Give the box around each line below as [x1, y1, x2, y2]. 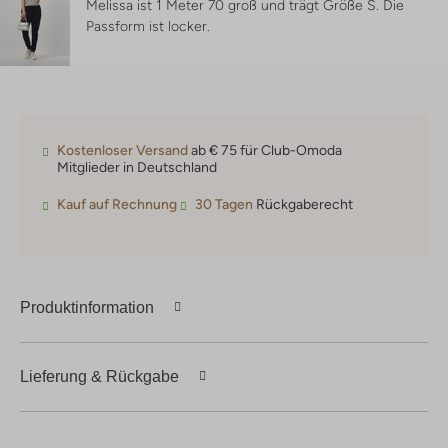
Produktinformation [20, 298, 154, 316]
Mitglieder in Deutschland [57, 159, 217, 176]
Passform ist [86, 18, 168, 35]
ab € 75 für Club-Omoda [188, 142, 342, 159]
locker [168, 18, 207, 35]
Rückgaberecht [253, 196, 353, 213]
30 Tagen [195, 196, 253, 213]
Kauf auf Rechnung [57, 196, 177, 213]
